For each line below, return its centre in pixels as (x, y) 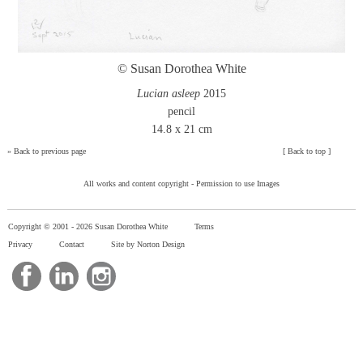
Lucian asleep (169, 94)
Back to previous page (49, 152)
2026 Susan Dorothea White (123, 227)
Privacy (20, 245)
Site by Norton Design (148, 245)
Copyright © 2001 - (42, 227)
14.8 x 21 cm (181, 130)
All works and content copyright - (140, 184)
